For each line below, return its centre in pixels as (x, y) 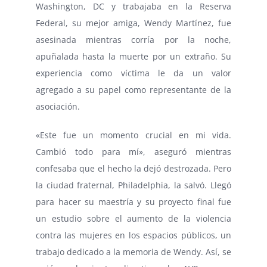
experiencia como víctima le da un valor (133, 73)
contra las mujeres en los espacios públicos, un (133, 235)
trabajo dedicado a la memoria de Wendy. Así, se (133, 252)
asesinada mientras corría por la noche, (133, 39)
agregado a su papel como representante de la (133, 89)
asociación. (58, 106)
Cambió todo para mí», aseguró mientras (133, 151)
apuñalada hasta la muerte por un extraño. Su (133, 56)
